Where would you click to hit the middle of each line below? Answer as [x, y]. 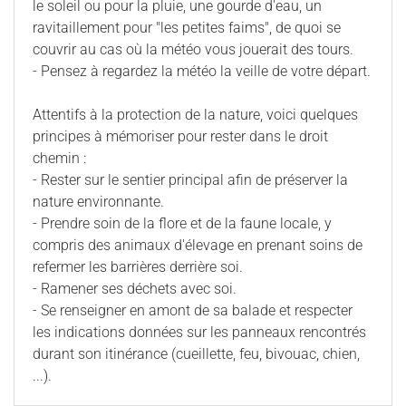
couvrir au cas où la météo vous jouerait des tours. [193, 50]
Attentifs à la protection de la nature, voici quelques [195, 115]
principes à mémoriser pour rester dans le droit [180, 137]
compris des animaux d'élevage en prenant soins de [198, 246]
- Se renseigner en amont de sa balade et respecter [193, 311]
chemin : [59, 159]
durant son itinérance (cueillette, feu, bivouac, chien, [196, 354]
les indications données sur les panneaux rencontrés [199, 333]
